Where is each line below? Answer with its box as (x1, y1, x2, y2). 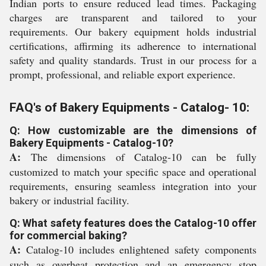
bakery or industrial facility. (9, 192, 129, 207)
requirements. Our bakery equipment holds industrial (9, 24, 256, 39)
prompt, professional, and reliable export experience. (9, 66, 236, 81)
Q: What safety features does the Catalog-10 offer (9, 216, 256, 229)
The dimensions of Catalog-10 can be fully (21, 149, 256, 164)
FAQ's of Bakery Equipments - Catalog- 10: (9, 100, 249, 115)
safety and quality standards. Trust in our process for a (9, 52, 256, 67)
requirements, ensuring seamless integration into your (9, 178, 256, 193)
